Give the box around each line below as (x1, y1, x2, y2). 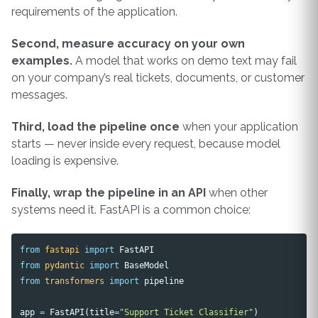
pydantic (45, 260, 85, 271)
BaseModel (124, 260, 170, 271)
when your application (180, 119, 298, 133)
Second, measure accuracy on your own (11, 37, 245, 51)
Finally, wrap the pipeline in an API (11, 185, 206, 199)
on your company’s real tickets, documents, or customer (11, 71, 305, 85)
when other (206, 185, 268, 199)
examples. (11, 54, 72, 68)
